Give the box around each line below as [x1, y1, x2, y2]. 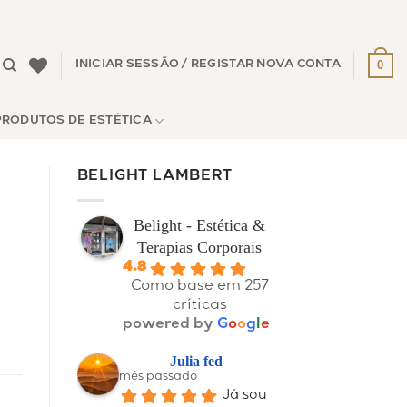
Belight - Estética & [134, 215, 266, 234]
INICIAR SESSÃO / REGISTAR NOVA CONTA [74, 59, 341, 71]
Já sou [223, 388, 268, 403]
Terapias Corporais [137, 237, 263, 256]
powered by [122, 317, 217, 333]
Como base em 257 [130, 279, 269, 294]
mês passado [118, 371, 197, 383]
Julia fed [169, 352, 223, 369]
